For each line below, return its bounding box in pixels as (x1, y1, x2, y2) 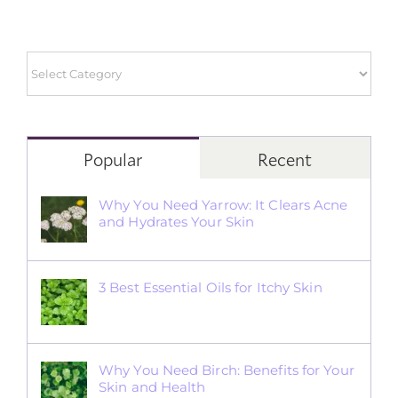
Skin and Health (99, 378, 206, 395)
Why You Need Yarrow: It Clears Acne (99, 195, 348, 213)
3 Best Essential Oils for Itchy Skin (99, 278, 322, 296)
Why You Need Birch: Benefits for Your (99, 361, 354, 378)
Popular (84, 147, 143, 171)
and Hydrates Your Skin (99, 212, 255, 230)
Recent (258, 147, 313, 171)
